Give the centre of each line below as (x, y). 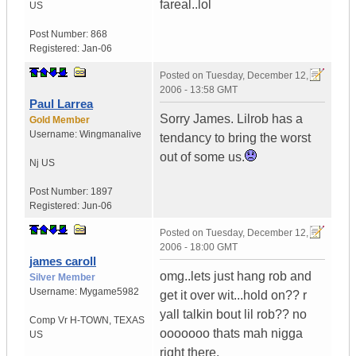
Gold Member (60, 120)
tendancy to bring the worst (235, 138)
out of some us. (202, 157)
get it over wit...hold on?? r (233, 296)
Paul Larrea (61, 104)
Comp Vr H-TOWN (69, 321)
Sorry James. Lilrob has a (231, 119)
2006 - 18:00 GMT (199, 248)
